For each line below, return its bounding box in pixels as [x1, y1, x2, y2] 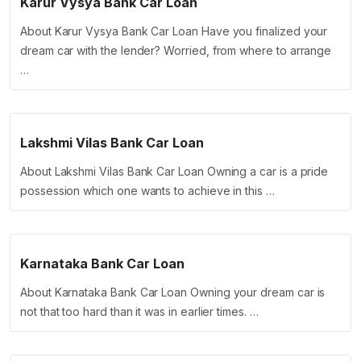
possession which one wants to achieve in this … [20, 184, 275, 198]
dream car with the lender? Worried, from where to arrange [20, 44, 332, 58]
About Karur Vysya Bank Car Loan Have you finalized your [20, 24, 328, 39]
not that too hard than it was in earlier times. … [20, 305, 259, 319]
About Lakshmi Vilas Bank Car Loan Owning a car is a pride [20, 164, 329, 179]
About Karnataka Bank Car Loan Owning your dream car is [20, 285, 326, 300]
